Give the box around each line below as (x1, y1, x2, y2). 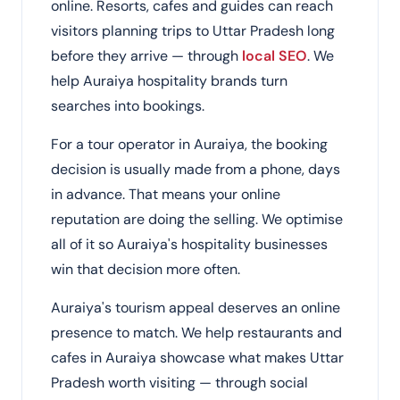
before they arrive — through (51, 46, 242, 65)
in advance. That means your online (51, 185, 280, 204)
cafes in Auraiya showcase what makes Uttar (51, 348, 344, 367)
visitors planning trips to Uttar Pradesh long (51, 21, 335, 40)
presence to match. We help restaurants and (51, 323, 342, 342)
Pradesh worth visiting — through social (51, 373, 308, 392)
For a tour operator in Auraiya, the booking (51, 135, 328, 154)
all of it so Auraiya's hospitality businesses (51, 235, 328, 254)
